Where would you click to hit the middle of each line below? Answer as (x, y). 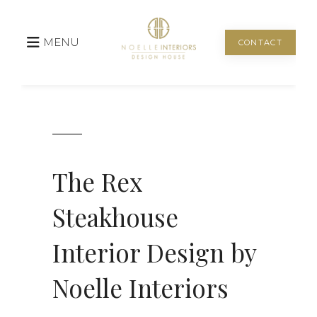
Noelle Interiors (140, 287)
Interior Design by (154, 252)
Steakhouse (115, 217)
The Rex (97, 181)
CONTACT (260, 42)
